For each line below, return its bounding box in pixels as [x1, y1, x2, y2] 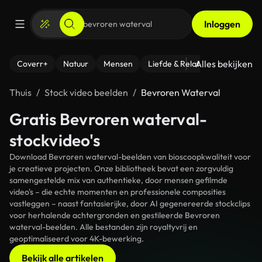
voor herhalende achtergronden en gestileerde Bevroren [9, 210, 220, 220]
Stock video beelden [44, 87, 128, 98]
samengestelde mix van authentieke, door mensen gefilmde [9, 175, 227, 185]
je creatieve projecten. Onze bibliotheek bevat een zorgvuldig [9, 163, 233, 174]
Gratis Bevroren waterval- [9, 109, 208, 129]
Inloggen [204, 18, 240, 30]
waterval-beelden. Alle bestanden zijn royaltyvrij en [9, 222, 198, 232]
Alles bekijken [195, 58, 253, 70]
